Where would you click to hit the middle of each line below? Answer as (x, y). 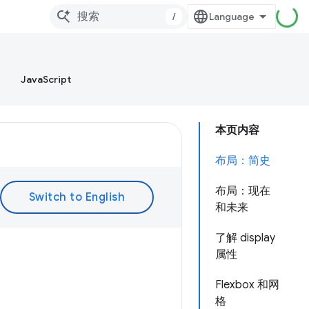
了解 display (245, 238)
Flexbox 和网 (247, 285)
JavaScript (46, 79)
